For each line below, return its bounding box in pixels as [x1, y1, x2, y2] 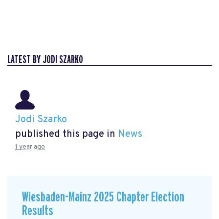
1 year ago [15, 142, 45, 151]
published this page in [15, 128, 118, 141]
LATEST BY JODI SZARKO [7, 54, 83, 65]
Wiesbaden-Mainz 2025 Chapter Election [22, 190, 184, 204]
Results [22, 203, 53, 218]
